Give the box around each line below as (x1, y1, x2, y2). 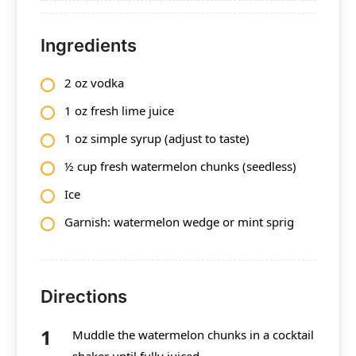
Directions (41, 285, 127, 307)
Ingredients (41, 34, 137, 56)
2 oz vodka (64, 74, 124, 91)
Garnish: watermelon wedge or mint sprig (64, 213, 294, 230)
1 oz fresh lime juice (64, 102, 174, 118)
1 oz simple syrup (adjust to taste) (64, 130, 250, 146)
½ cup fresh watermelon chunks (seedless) (64, 157, 296, 174)
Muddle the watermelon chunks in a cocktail (72, 326, 314, 342)
